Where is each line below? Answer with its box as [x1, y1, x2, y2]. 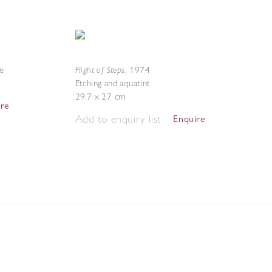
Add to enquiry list [75, 112, 161, 126]
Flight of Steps [75, 64, 125, 75]
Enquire [173, 113, 205, 124]
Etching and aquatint [75, 78, 151, 89]
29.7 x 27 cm [75, 91, 126, 102]
